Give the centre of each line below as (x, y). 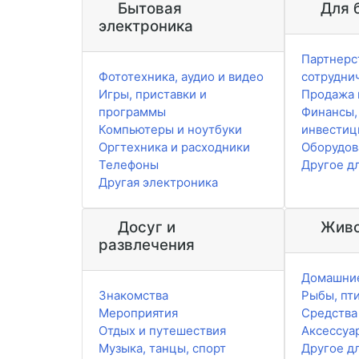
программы (132, 112)
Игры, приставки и (153, 95)
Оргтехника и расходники (174, 147)
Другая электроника (158, 183)
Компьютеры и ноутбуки (170, 130)
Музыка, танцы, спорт (162, 349)
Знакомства (133, 296)
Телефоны (129, 165)
